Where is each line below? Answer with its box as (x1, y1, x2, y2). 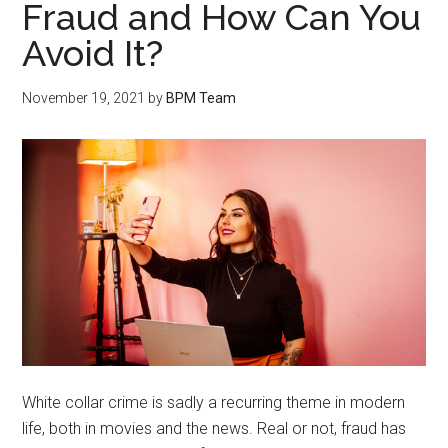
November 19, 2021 (22, 90, 146, 106)
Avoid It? (22, 32, 164, 74)
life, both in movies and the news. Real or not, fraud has (22, 418, 407, 438)
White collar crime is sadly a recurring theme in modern (22, 392, 406, 412)
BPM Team (166, 90, 237, 106)
